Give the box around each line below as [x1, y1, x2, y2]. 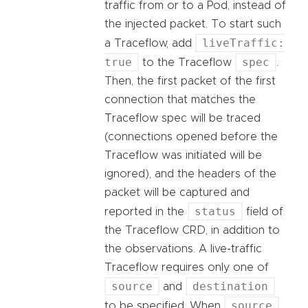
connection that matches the [104, 93, 256, 105]
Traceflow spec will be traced [104, 112, 261, 124]
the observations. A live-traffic [104, 243, 262, 254]
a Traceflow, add [104, 37, 195, 49]
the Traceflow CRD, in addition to [104, 224, 280, 236]
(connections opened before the [104, 131, 278, 142]
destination [192, 279, 268, 293]
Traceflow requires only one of [104, 261, 269, 273]
